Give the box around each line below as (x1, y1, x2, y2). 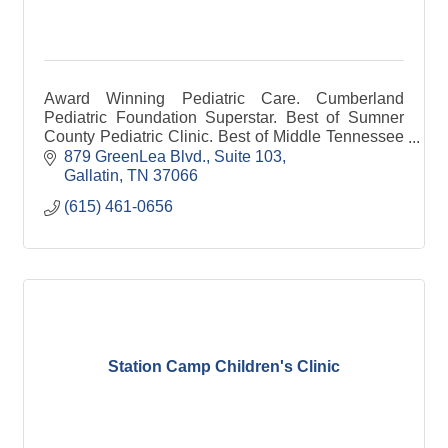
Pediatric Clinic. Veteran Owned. (44, 147, 274, 164)
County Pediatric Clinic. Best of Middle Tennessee (44, 128, 404, 145)
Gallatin (64, 166, 119, 184)
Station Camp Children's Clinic (108, 358, 340, 376)
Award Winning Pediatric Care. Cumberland (44, 90, 404, 107)
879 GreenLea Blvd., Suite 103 (64, 147, 282, 165)
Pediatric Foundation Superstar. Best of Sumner (44, 109, 404, 126)
